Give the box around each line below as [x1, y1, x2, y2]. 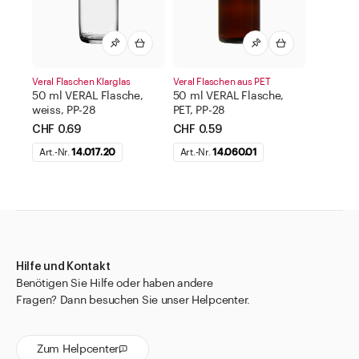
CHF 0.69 [32, 123, 81, 135]
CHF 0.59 [172, 123, 222, 135]
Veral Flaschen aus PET [172, 76, 271, 87]
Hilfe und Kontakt [16, 260, 111, 272]
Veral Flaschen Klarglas [32, 76, 131, 87]
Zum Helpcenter [37, 343, 119, 355]
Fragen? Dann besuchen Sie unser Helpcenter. [16, 294, 250, 306]
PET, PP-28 [172, 104, 225, 116]
